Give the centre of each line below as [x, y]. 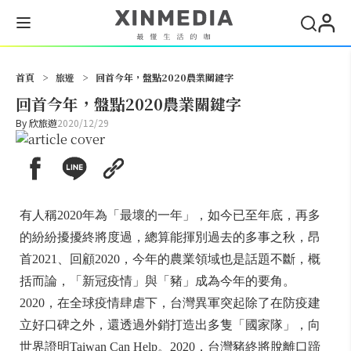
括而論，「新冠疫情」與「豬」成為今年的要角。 [157, 281]
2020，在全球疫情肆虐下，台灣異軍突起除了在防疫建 [170, 303]
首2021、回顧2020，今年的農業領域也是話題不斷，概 [170, 259]
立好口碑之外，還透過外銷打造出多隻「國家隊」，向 [170, 325]
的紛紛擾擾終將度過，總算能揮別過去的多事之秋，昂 [170, 237]
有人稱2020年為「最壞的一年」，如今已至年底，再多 [170, 215]
